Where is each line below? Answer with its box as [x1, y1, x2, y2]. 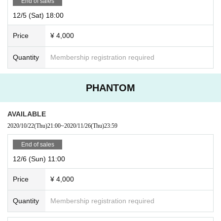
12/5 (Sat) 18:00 [13, 11, 64, 19]
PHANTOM [86, 82, 135, 93]
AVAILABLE [7, 110, 46, 118]
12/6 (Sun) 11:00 [13, 154, 65, 163]
